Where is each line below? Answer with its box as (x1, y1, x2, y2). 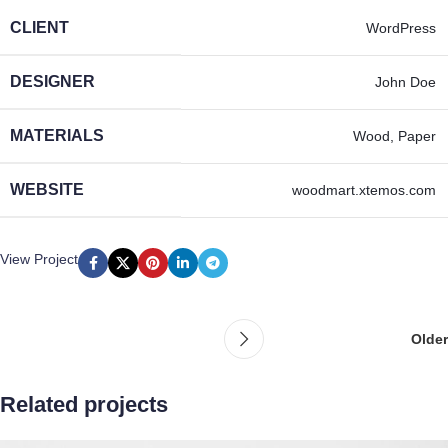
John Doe (375, 74, 436, 90)
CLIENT (10, 19, 69, 36)
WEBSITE (10, 181, 84, 198)
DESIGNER (10, 73, 95, 90)
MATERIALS (10, 127, 104, 144)
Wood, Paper (353, 128, 436, 144)
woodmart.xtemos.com (292, 182, 436, 198)
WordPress (366, 20, 436, 36)
